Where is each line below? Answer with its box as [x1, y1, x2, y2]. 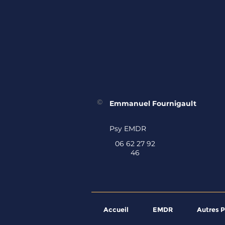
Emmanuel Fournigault [109, 99, 198, 108]
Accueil [103, 205, 129, 213]
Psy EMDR [109, 124, 148, 133]
